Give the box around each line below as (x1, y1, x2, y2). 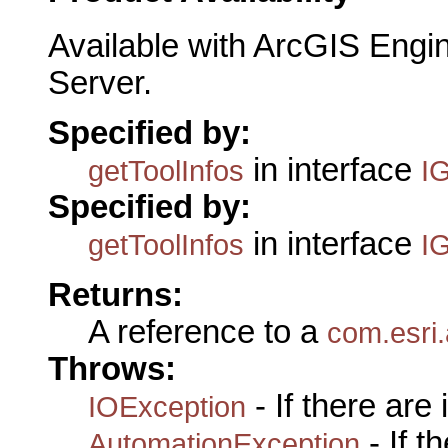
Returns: (48, 276, 183, 313)
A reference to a (88, 313, 327, 350)
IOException (88, 389, 246, 423)
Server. (48, 65, 152, 102)
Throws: (48, 350, 176, 387)
